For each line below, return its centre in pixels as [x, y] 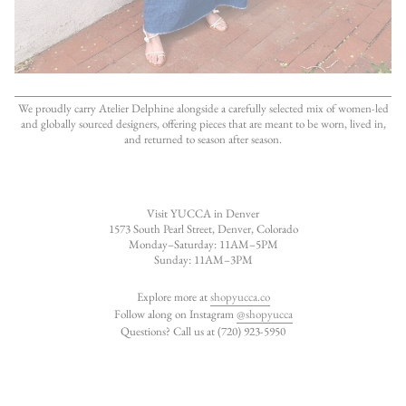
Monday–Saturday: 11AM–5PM [203, 244]
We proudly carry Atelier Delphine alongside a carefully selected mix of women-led [203, 108]
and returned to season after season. [203, 139]
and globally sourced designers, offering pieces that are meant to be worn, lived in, [203, 124]
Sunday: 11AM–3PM [203, 260]
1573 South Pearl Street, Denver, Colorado [203, 229]
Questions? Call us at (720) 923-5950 [203, 331]
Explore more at [173, 297]
